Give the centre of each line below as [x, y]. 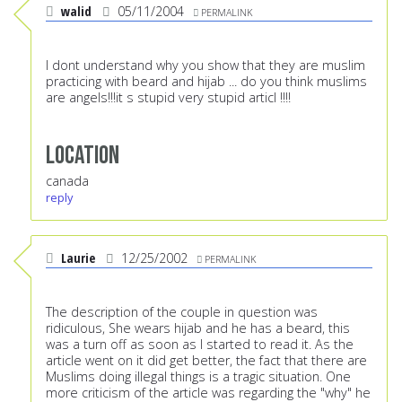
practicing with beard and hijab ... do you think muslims [206, 82]
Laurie [78, 258]
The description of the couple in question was [182, 312]
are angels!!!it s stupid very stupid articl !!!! [168, 98]
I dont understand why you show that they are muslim [205, 66]
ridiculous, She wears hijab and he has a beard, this [198, 328]
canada [67, 181]
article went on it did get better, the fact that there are [206, 361]
